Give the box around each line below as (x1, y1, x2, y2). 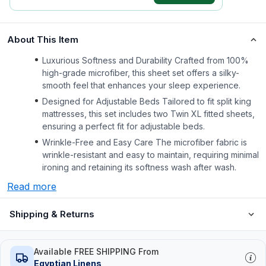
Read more (7, 180, 56, 192)
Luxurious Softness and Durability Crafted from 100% (42, 55, 249, 65)
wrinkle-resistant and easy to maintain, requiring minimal (42, 150, 259, 160)
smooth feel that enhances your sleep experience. (42, 80, 240, 90)
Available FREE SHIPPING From (34, 246, 159, 256)
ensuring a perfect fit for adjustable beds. (42, 121, 205, 131)
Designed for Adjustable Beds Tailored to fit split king (42, 96, 251, 106)
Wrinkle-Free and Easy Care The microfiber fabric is (42, 137, 247, 147)
